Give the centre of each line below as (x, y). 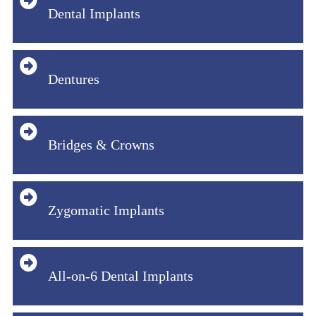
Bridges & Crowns (101, 144)
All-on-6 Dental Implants (121, 275)
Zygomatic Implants (106, 210)
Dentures (74, 79)
